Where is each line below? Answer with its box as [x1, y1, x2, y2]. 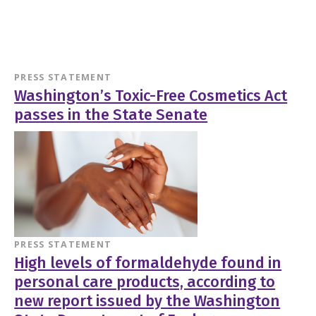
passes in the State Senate [14, 106, 208, 125]
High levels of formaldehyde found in [14, 253, 282, 272]
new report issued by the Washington [14, 291, 281, 310]
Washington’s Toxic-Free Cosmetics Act [14, 87, 288, 106]
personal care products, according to [14, 272, 276, 291]
